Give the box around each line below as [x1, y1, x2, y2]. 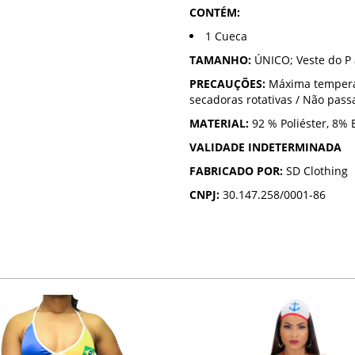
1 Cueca [205, 29, 247, 44]
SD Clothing [283, 163, 348, 179]
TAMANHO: [189, 52, 251, 68]
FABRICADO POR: [189, 163, 283, 179]
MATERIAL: [189, 116, 249, 132]
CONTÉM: [189, 5, 240, 21]
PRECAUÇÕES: [189, 76, 265, 92]
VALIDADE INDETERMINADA [189, 139, 342, 155]
